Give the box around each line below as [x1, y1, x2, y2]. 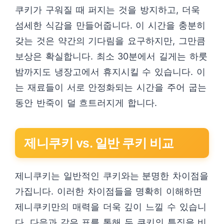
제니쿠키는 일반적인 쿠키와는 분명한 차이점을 [15, 170, 209, 181]
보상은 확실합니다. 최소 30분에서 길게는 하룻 [15, 51, 207, 61]
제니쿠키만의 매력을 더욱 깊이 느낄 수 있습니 [15, 201, 206, 212]
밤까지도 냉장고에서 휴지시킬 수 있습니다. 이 [15, 66, 205, 77]
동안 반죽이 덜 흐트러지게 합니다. [15, 97, 157, 108]
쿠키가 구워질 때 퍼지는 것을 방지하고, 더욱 [15, 4, 200, 15]
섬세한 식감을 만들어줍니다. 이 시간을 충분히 [15, 20, 205, 30]
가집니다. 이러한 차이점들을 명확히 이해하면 [15, 186, 202, 196]
